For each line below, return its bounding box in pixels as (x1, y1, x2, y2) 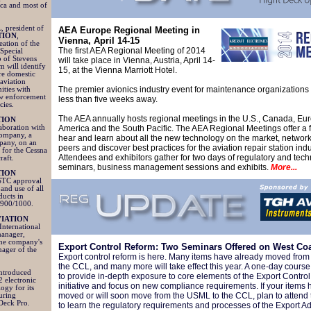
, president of (1, 24, 44, 32)
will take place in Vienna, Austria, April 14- (58, 56, 215, 65)
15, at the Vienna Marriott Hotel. (58, 65, 177, 75)
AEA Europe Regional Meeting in (58, 25, 200, 35)
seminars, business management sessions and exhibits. (58, 162, 269, 172)
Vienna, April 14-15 (58, 35, 140, 46)
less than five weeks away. (58, 94, 158, 104)
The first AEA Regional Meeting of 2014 (58, 46, 205, 56)
